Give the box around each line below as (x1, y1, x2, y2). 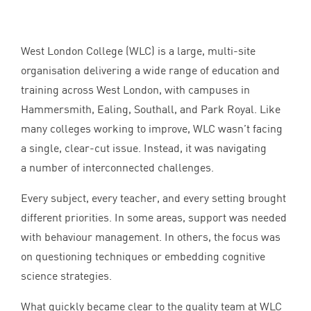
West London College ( (21, 43, 129, 58)
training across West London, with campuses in (21, 82, 250, 96)
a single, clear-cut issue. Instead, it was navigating (21, 140, 267, 155)
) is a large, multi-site (151, 43, 255, 58)
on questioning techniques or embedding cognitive (21, 249, 265, 263)
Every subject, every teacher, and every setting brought (21, 190, 286, 205)
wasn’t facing (215, 121, 283, 135)
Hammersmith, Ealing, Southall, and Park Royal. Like (21, 101, 280, 116)
